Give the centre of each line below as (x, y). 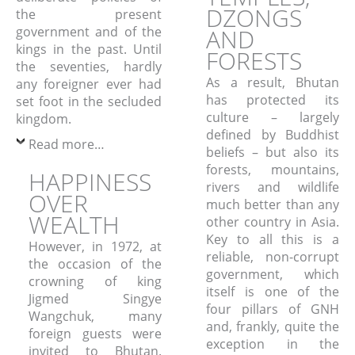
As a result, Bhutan (273, 82)
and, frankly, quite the (273, 326)
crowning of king (95, 281)
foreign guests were (95, 333)
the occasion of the (95, 263)
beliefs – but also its (273, 152)
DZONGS (254, 18)
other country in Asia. (273, 222)
